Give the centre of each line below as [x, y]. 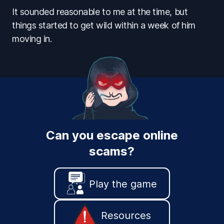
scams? [112, 151]
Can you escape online [112, 135]
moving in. [32, 38]
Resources [126, 216]
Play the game [123, 184]
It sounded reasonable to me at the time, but [100, 11]
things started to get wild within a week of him [104, 25]
